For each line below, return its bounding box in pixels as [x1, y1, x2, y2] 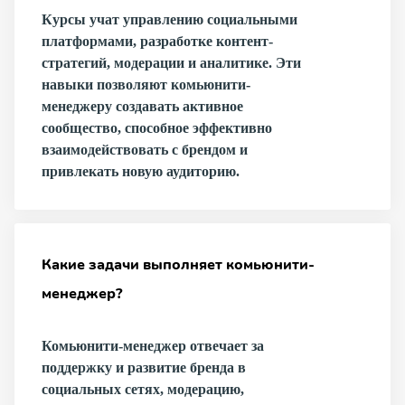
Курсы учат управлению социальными [42, 12, 297, 27]
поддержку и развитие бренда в [42, 360, 246, 375]
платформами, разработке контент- [42, 33, 273, 49]
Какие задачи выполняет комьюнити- [42, 255, 315, 275]
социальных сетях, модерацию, [42, 381, 244, 397]
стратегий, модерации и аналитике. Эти [42, 55, 301, 71]
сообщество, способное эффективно [42, 120, 272, 136]
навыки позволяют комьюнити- [42, 77, 250, 92]
